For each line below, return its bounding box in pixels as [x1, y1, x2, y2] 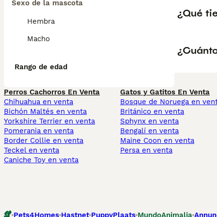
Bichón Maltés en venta [4, 107, 87, 116]
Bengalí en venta [120, 126, 179, 135]
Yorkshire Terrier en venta [4, 117, 95, 125]
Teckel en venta [4, 146, 59, 155]
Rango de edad [15, 62, 67, 71]
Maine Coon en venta [120, 136, 194, 145]
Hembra [27, 17, 55, 26]
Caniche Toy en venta [4, 155, 78, 164]
